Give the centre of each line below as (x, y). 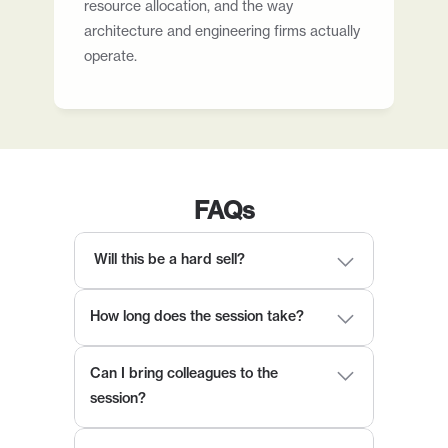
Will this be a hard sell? (169, 260)
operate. (110, 57)
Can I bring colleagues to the (184, 374)
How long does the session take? (197, 317)
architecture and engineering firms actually (222, 32)
